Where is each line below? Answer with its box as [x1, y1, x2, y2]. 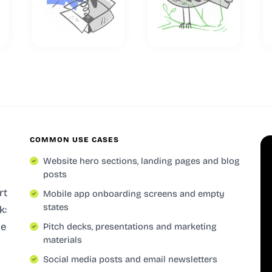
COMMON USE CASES [30, 135, 120, 144]
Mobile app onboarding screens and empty [43, 188, 225, 199]
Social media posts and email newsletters [43, 253, 217, 265]
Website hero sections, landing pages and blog [43, 155, 240, 166]
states [43, 201, 69, 212]
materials [43, 234, 82, 245]
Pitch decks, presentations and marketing [43, 220, 217, 232]
